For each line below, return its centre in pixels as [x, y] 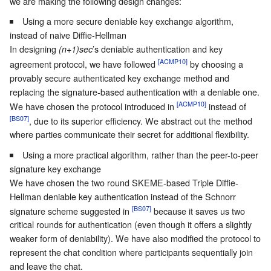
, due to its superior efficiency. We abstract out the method [141, 120]
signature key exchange [55, 168]
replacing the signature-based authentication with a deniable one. [135, 91]
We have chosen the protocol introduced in [93, 106]
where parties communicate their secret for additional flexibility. [129, 134]
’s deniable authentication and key [158, 49]
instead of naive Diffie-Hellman [68, 35]
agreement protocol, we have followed [84, 64]
